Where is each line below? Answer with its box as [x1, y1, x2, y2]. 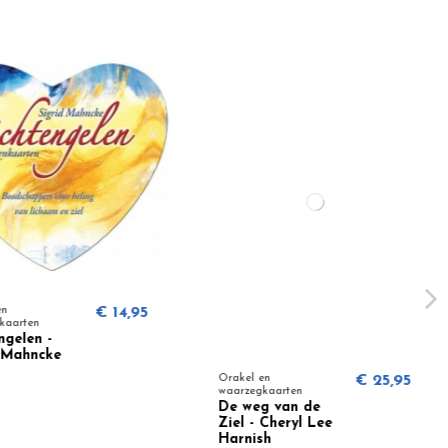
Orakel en [205, 372, 258, 384]
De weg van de [205, 400, 308, 416]
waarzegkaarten [205, 385, 290, 397]
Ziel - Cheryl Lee [205, 416, 320, 432]
